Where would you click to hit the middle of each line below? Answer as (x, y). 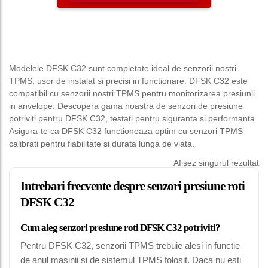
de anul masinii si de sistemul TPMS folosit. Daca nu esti (131, 260)
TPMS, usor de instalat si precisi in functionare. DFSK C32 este (128, 81)
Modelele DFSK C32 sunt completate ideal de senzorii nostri (123, 68)
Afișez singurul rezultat (216, 163)
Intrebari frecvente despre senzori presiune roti (133, 186)
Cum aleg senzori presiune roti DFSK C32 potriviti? (120, 228)
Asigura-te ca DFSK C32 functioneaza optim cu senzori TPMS (126, 131)
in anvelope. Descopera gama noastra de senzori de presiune (126, 106)
